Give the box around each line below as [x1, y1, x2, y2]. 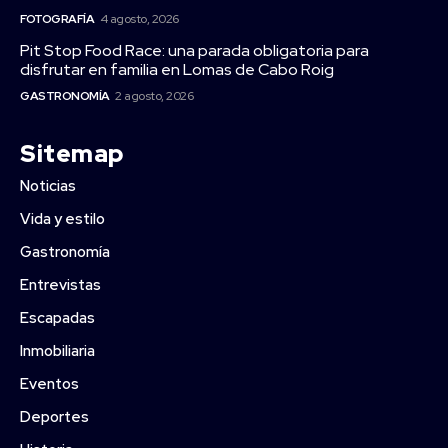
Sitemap [20, 137, 124, 169]
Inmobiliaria [20, 340, 95, 361]
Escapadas [20, 307, 95, 328]
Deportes [20, 406, 89, 427]
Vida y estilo [20, 208, 105, 229]
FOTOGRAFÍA [20, 10, 94, 27]
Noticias [20, 175, 76, 196]
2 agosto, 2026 [115, 87, 193, 104]
